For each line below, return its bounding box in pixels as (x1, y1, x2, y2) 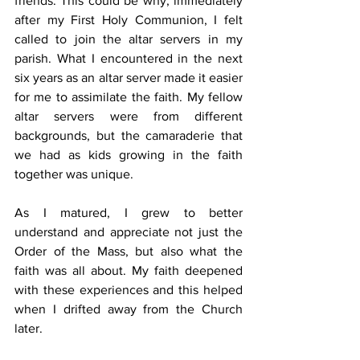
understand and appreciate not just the (14, 224, 243, 239)
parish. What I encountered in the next (14, 51, 243, 65)
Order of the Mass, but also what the (14, 243, 243, 258)
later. (14, 321, 43, 335)
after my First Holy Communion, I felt (14, 12, 243, 27)
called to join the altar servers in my (14, 31, 243, 46)
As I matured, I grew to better (14, 205, 243, 219)
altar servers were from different (14, 108, 243, 123)
